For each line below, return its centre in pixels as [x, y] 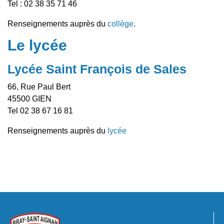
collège [120, 24]
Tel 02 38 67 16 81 [40, 111]
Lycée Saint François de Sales [97, 69]
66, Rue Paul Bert [39, 87]
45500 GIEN [29, 99]
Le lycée [37, 45]
